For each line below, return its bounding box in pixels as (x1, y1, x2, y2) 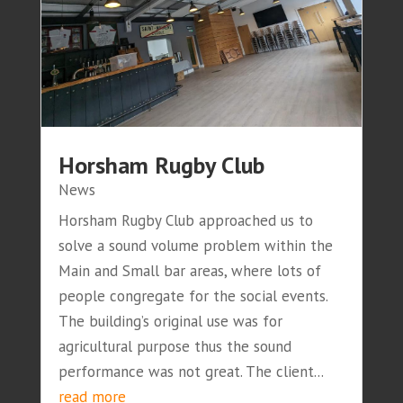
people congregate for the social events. (58, 286, 327, 306)
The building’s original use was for (58, 311, 282, 331)
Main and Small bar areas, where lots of (58, 261, 321, 281)
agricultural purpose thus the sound (58, 336, 291, 356)
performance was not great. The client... (58, 362, 324, 381)
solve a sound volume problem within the (58, 236, 333, 255)
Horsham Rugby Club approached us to (58, 210, 313, 230)
